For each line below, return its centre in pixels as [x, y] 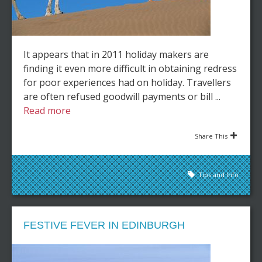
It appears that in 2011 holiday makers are [116, 54]
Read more [47, 111]
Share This [211, 136]
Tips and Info [218, 175]
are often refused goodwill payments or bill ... [122, 96]
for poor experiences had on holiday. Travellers [127, 82]
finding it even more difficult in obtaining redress [130, 68]
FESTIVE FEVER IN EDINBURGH [104, 225]
